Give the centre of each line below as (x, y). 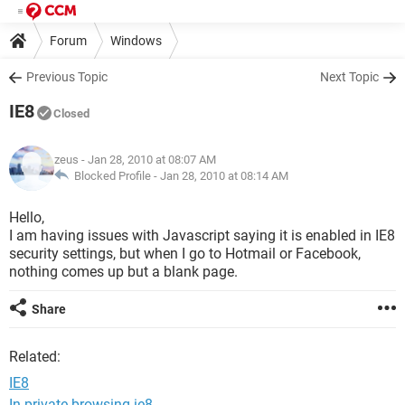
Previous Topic (67, 77)
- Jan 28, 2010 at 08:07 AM (147, 160)
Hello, (27, 217)
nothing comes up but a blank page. (123, 272)
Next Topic (349, 77)
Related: (35, 357)
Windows (136, 40)
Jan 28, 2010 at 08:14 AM (224, 176)
